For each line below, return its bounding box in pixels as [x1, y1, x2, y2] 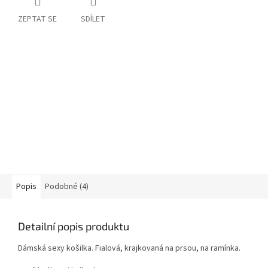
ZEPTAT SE [18, 13, 57, 25]
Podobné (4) [45, 180, 89, 193]
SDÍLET [81, 13, 105, 25]
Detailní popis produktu [18, 219, 129, 233]
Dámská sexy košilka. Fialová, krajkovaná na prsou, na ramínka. [18, 242, 240, 254]
